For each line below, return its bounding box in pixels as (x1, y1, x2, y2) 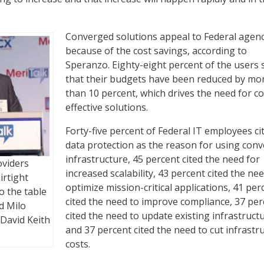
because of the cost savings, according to (65, 44, 247, 58)
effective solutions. (65, 101, 148, 114)
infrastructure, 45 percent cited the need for (65, 153, 260, 166)
